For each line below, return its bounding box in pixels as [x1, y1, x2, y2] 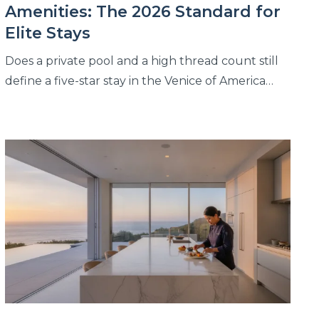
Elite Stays [4, 23, 90, 43]
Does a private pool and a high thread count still [4, 54, 278, 68]
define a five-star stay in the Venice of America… [4, 74, 273, 88]
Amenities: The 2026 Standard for [4, 2, 281, 22]
